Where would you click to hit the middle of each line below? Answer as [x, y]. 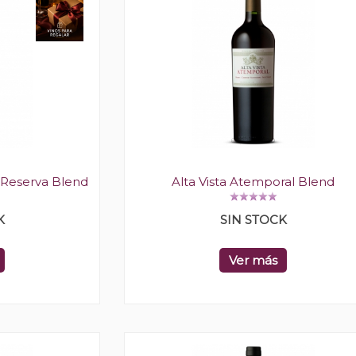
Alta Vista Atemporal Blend [253, 182]
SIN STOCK [253, 220]
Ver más [253, 261]
